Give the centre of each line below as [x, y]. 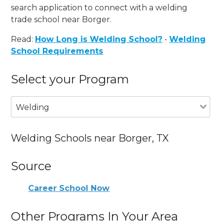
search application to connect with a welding [99, 7]
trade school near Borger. [61, 19]
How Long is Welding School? [99, 39]
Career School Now [69, 188]
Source [31, 166]
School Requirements [57, 51]
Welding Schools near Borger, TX [90, 138]
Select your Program [70, 79]
